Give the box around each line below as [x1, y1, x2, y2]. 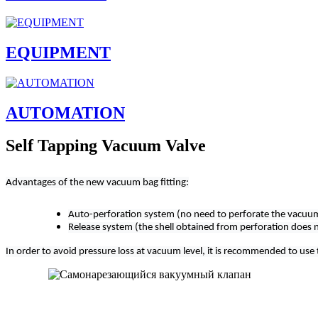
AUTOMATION [6, 103, 125, 122]
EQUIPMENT [6, 43, 111, 62]
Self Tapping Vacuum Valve [6, 136, 206, 155]
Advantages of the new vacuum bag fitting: [6, 177, 189, 189]
